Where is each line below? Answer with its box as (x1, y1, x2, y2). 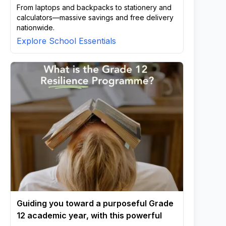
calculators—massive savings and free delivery (17, 13, 174, 22)
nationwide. (17, 23, 54, 32)
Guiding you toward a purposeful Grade (17, 198, 174, 208)
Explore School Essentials (17, 36, 116, 46)
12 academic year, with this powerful (17, 210, 162, 220)
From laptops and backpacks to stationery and (17, 3, 172, 12)
